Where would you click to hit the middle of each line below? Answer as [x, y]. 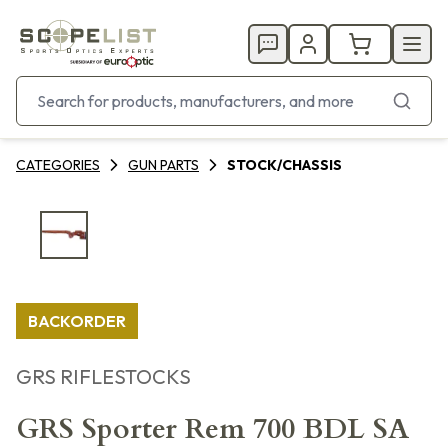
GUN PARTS [163, 165]
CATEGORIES [58, 165]
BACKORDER [77, 321]
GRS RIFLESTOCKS [103, 376]
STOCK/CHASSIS [284, 165]
